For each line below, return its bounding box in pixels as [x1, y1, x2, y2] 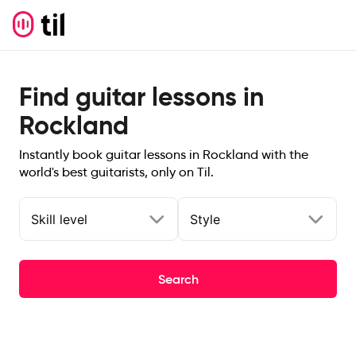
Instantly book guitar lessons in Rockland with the [19, 147, 308, 162]
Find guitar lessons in [19, 81, 264, 113]
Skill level [31, 211, 87, 227]
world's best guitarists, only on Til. [19, 164, 214, 180]
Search [157, 271, 199, 287]
